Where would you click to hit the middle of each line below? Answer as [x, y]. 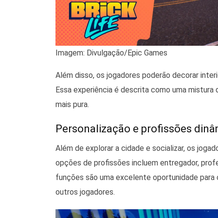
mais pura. [72, 105]
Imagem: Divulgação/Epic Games [111, 53]
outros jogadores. [85, 192]
